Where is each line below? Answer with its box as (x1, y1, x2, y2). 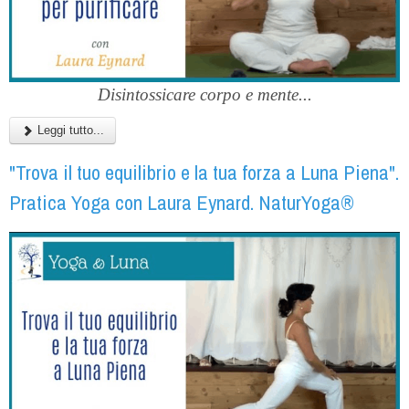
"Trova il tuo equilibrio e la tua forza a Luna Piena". (9, 159, 399, 187)
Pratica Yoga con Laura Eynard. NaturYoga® (9, 189, 354, 217)
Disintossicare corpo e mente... (97, 85, 312, 105)
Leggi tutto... (34, 123, 104, 138)
